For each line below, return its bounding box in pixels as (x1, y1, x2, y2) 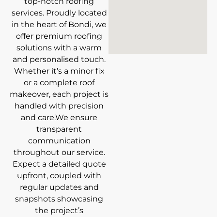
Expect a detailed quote (12, 159, 106, 169)
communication (28, 136, 91, 146)
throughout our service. (13, 148, 105, 157)
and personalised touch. (13, 55, 106, 64)
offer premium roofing (16, 31, 102, 41)
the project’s (35, 206, 83, 216)
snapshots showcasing (15, 194, 103, 204)
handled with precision (15, 101, 104, 111)
